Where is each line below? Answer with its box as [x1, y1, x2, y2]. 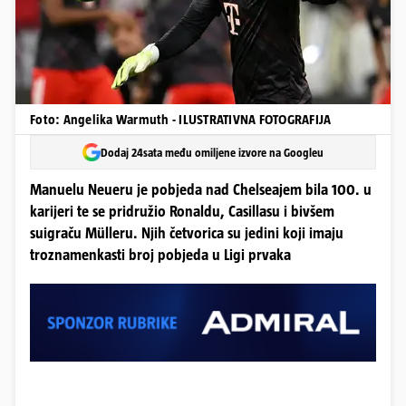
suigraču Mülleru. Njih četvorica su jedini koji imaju [30, 225, 343, 242]
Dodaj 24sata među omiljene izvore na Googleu [101, 145, 324, 159]
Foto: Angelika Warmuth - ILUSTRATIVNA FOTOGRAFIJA [30, 111, 332, 127]
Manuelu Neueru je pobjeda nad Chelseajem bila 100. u [30, 181, 372, 198]
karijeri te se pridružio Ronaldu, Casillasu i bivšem [30, 203, 334, 220]
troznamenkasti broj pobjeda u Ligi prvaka [30, 246, 291, 264]
